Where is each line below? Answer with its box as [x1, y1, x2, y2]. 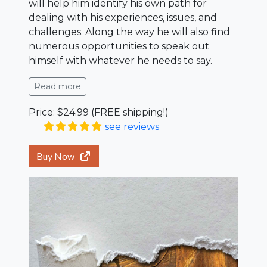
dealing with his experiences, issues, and [29, 12, 217, 23]
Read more [34, 81, 81, 92]
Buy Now [36, 150, 74, 162]
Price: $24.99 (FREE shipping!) [29, 107, 169, 118]
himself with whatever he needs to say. [29, 55, 212, 66]
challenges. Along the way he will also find [29, 26, 230, 38]
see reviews [105, 121, 159, 132]
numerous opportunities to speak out [29, 41, 209, 52]
